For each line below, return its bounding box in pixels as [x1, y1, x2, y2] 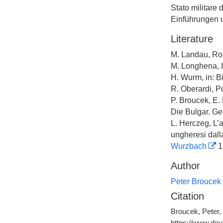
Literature [170, 33, 213, 44]
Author [170, 160, 200, 171]
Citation [170, 191, 204, 202]
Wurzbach [170, 142, 207, 150]
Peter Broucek [170, 177, 221, 186]
